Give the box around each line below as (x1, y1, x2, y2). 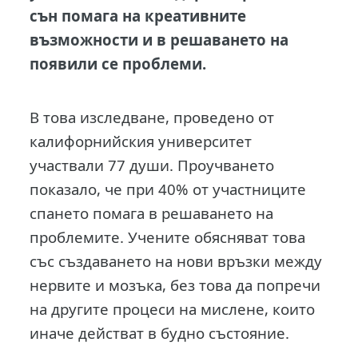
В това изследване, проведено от (30, 107, 275, 128)
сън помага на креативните (30, 5, 247, 26)
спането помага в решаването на (30, 203, 274, 224)
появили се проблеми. (30, 53, 207, 74)
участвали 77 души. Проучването (30, 155, 275, 176)
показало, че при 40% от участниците (30, 179, 307, 200)
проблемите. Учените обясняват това (30, 227, 306, 248)
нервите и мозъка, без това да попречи (30, 275, 321, 296)
